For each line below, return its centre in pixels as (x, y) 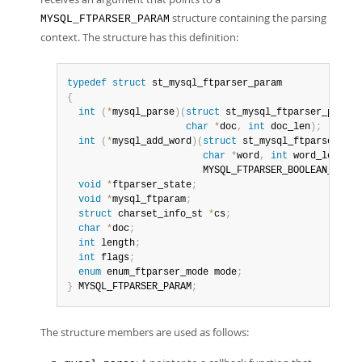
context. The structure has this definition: (139, 37)
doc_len (288, 127)
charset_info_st (160, 214)
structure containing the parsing (248, 18)
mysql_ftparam (149, 200)
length (115, 243)
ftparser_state (152, 185)
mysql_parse (143, 112)
